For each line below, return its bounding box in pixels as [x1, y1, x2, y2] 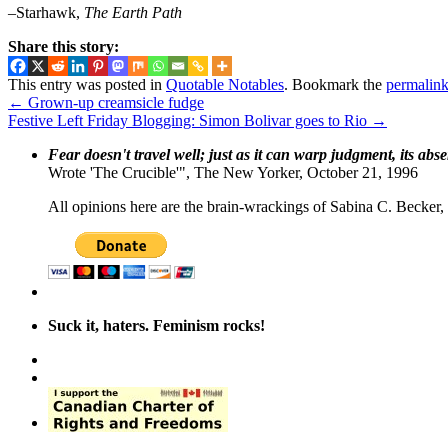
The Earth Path [84, 3, 182, 21]
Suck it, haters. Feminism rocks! [48, 317, 265, 335]
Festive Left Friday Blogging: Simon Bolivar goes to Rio [8, 112, 371, 130]
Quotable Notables [166, 76, 284, 94]
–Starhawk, [8, 3, 84, 21]
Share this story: [8, 37, 119, 55]
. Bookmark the [284, 76, 386, 94]
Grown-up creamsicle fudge [24, 94, 204, 112]
